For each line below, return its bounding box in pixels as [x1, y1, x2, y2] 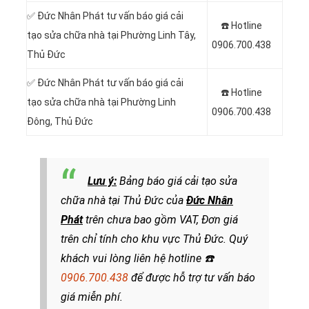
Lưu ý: [88, 174, 117, 188]
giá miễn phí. [61, 290, 123, 303]
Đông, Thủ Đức [27, 115, 93, 127]
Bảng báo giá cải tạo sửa [117, 174, 237, 188]
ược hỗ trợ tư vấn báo [152, 270, 255, 284]
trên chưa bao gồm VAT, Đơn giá [83, 212, 238, 226]
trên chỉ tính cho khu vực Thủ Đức [61, 232, 223, 246]
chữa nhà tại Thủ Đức [61, 193, 163, 207]
